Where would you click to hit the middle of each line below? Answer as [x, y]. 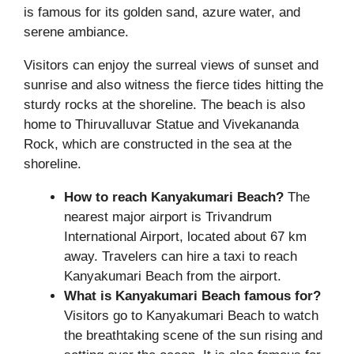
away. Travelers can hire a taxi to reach [181, 257]
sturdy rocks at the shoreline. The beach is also [164, 105]
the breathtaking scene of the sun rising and [193, 336]
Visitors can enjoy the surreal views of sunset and [171, 66]
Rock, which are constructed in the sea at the [158, 145]
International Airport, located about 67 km [185, 237]
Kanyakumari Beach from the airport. [173, 277]
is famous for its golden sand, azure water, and [162, 13]
